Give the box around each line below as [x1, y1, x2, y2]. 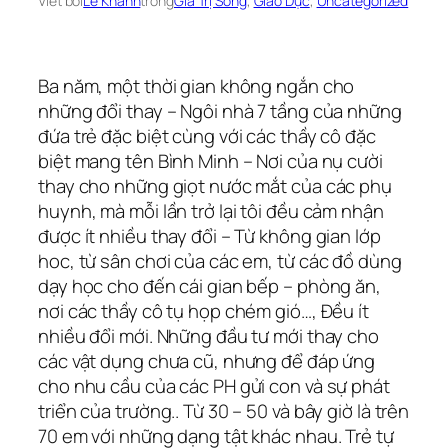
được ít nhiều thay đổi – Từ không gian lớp [38, 223, 381, 250]
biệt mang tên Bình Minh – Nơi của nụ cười [38, 148, 383, 175]
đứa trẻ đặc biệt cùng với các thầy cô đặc [38, 123, 376, 150]
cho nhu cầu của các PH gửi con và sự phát [38, 373, 390, 400]
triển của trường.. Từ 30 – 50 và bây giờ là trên [38, 398, 410, 425]
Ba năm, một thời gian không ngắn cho [38, 73, 355, 100]
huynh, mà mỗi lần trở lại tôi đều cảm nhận [38, 198, 384, 225]
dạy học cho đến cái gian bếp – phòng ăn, [38, 273, 381, 300]
